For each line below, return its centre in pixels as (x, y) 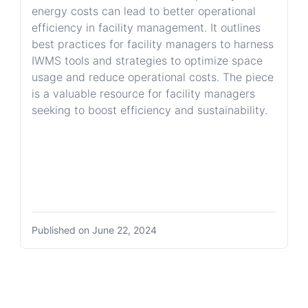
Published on (62, 230)
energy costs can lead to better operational (144, 11)
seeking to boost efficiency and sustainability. (150, 110)
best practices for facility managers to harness (153, 44)
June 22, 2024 (125, 230)
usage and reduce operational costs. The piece (153, 77)
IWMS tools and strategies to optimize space (147, 60)
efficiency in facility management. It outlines (146, 27)
